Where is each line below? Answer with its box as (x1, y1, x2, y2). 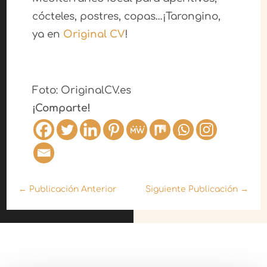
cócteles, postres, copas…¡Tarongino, (32, 11, 221, 23)
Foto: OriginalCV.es (32, 85, 131, 97)
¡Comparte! (32, 103, 91, 114)
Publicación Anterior (29, 185, 117, 194)
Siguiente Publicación (145, 185, 238, 194)
